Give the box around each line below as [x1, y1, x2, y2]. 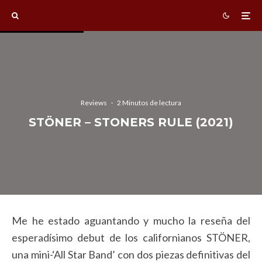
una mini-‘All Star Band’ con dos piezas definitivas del [12, 248, 250, 261]
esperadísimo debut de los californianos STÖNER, [12, 231, 250, 244]
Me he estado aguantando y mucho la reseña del [12, 214, 250, 227]
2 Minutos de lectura [117, 98, 181, 107]
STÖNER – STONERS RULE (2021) [29, 115, 233, 129]
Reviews [81, 98, 107, 107]
